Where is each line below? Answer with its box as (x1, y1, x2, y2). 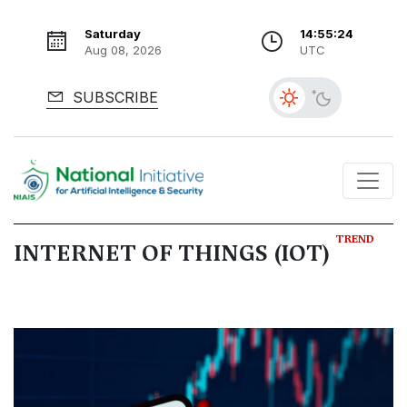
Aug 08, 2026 (84, 43, 162, 57)
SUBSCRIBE (67, 88, 158, 106)
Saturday (84, 26, 141, 41)
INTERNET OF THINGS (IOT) (14, 239, 335, 269)
